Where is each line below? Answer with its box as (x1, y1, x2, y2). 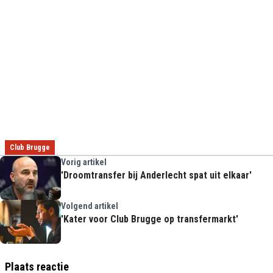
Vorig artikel (61, 157, 107, 168)
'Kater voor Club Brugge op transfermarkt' (61, 213, 238, 225)
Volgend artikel (61, 201, 118, 211)
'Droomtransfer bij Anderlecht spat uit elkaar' (61, 169, 252, 182)
